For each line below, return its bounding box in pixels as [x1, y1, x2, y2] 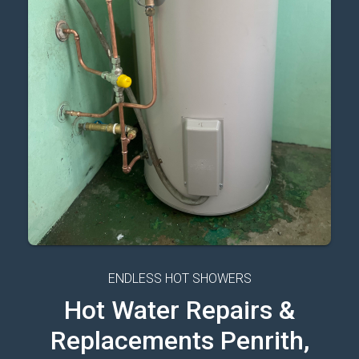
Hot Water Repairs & [64, 295, 295, 325]
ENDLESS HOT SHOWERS [107, 271, 252, 286]
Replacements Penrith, [50, 325, 309, 356]
